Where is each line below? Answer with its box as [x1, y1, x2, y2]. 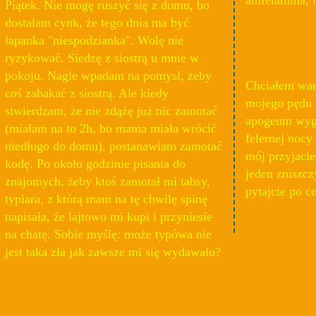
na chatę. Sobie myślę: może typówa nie [5, 227, 212, 242]
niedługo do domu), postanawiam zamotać [5, 139, 222, 154]
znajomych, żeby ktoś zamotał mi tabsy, [5, 174, 210, 189]
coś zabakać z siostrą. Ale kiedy [5, 86, 169, 101]
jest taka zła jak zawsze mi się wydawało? [5, 245, 221, 260]
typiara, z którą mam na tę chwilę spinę [5, 192, 207, 207]
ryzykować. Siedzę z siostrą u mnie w [5, 51, 199, 66]
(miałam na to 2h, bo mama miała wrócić [5, 121, 217, 136]
